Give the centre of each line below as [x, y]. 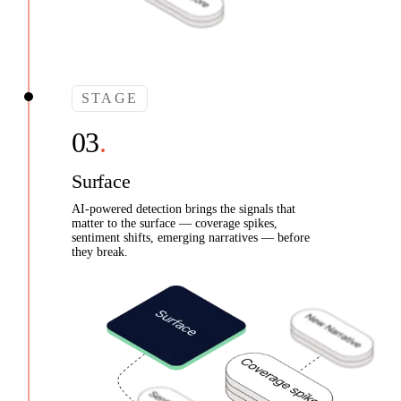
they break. [100, 252]
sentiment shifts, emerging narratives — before [191, 238]
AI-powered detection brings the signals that [183, 209]
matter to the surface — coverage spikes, [175, 224]
